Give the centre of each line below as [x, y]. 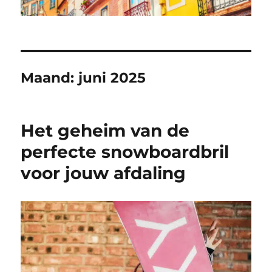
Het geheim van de [105, 131]
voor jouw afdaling [104, 173]
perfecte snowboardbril [125, 152]
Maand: [50, 78]
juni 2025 [112, 78]
